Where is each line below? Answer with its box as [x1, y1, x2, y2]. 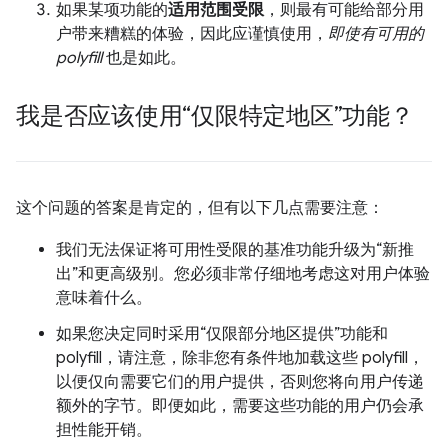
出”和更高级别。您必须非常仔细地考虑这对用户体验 [56, 264, 430, 285]
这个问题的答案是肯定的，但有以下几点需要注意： [16, 198, 384, 219]
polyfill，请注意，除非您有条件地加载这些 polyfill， [56, 348, 424, 369]
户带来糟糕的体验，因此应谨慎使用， [56, 24, 328, 45]
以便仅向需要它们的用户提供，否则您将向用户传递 [56, 372, 424, 393]
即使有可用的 [328, 24, 424, 45]
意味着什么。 [56, 288, 152, 309]
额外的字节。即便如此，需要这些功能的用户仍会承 [56, 396, 424, 417]
